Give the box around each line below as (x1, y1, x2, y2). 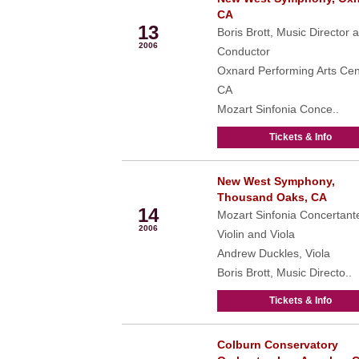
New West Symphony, (216, 175, 335, 188)
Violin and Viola (216, 228, 295, 240)
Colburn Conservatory (216, 338, 338, 351)
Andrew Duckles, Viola (216, 247, 330, 260)
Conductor (216, 45, 270, 58)
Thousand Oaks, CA (216, 191, 327, 204)
